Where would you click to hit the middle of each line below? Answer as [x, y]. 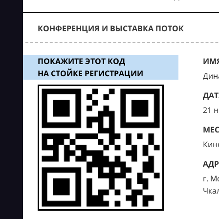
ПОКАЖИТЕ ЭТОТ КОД [81, 61]
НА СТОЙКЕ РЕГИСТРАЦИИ [90, 73]
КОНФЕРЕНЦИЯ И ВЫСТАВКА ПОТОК [110, 28]
